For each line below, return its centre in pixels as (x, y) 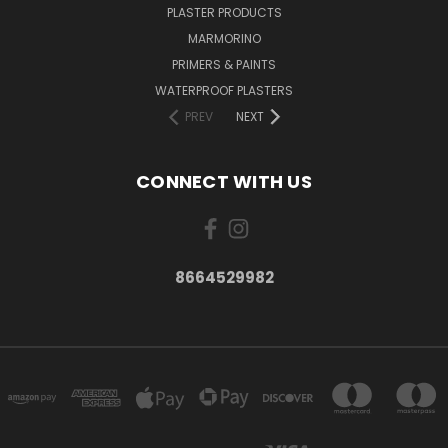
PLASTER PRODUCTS (224, 12)
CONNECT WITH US (224, 181)
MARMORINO (224, 38)
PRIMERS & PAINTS (224, 64)
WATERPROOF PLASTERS (224, 90)
